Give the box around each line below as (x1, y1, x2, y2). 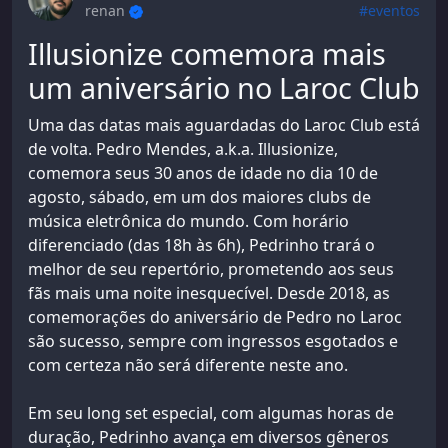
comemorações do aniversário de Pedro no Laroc (28, 305, 402, 328)
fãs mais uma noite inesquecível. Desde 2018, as (28, 281, 390, 304)
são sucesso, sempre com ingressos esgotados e (28, 329, 398, 352)
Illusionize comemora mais (28, 33, 386, 73)
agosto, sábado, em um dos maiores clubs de (28, 185, 371, 208)
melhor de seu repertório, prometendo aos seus (28, 257, 394, 280)
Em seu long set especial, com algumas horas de (28, 401, 394, 424)
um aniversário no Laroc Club (28, 67, 420, 107)
